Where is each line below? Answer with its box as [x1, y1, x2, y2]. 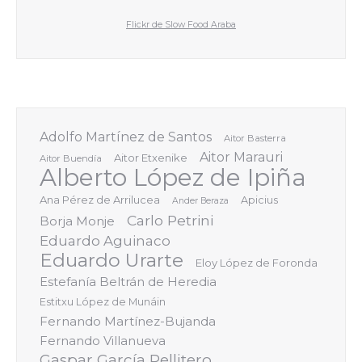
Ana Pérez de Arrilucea [40, 193, 160, 206]
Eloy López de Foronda [196, 256, 318, 269]
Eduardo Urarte [40, 249, 183, 271]
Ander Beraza [172, 196, 229, 206]
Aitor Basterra [224, 133, 286, 144]
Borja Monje [40, 213, 115, 229]
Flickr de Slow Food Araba [126, 19, 236, 30]
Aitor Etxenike [114, 151, 187, 164]
